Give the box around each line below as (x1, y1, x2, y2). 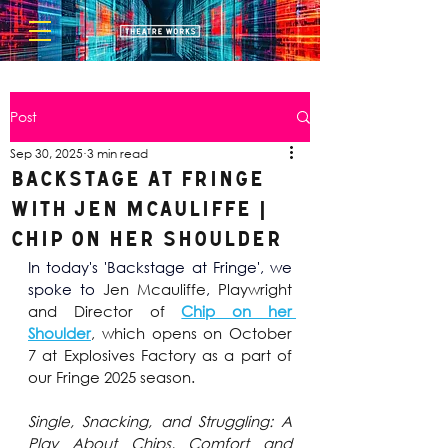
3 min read (87, 145, 148, 162)
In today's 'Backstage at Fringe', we (28, 257, 292, 277)
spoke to (28, 279, 103, 299)
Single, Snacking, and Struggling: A (28, 411, 292, 431)
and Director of (28, 301, 182, 321)
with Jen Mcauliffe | (10, 199, 267, 222)
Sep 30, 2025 (10, 145, 83, 162)
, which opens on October (91, 323, 292, 343)
